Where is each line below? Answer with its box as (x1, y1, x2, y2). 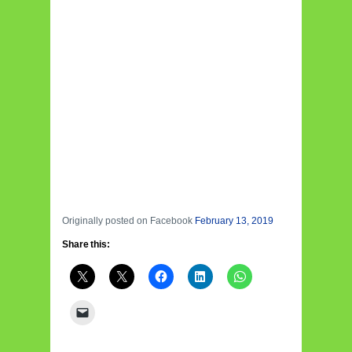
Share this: (62, 239, 110, 251)
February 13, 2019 (195, 215, 273, 227)
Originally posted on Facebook (62, 215, 195, 227)
